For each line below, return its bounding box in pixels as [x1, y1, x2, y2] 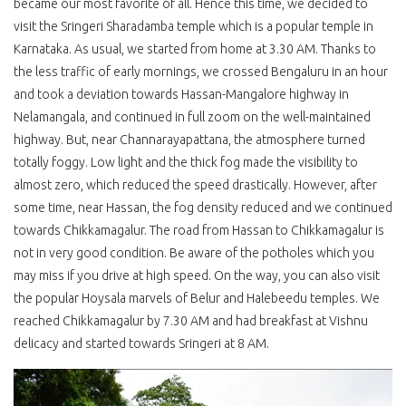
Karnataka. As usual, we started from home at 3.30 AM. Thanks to [14, 42, 376, 57]
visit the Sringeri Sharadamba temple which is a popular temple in [14, 19, 373, 34]
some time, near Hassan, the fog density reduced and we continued [14, 200, 392, 216]
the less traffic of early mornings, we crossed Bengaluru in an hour [14, 64, 388, 80]
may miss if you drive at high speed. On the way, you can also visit [14, 268, 380, 284]
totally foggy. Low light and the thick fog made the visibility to [14, 155, 358, 170]
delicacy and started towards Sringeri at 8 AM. [14, 336, 269, 352]
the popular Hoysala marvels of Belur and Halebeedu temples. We [14, 291, 380, 306]
